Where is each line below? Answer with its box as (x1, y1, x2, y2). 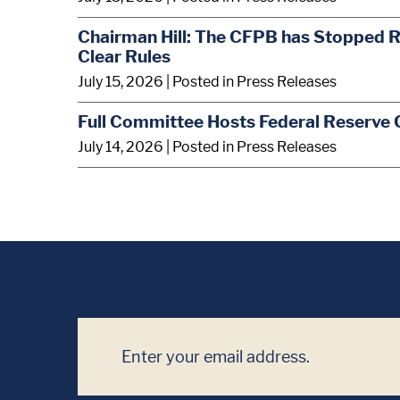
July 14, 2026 (78, 137, 163, 155)
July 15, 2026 (78, 73, 163, 91)
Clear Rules (78, 46, 171, 68)
